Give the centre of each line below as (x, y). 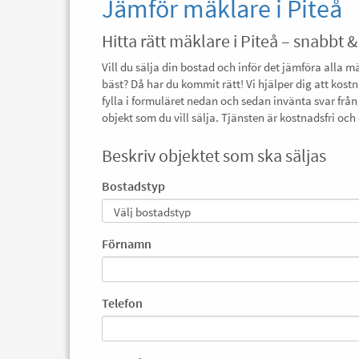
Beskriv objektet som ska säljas (214, 155)
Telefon (122, 303)
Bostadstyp (133, 186)
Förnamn (127, 244)
